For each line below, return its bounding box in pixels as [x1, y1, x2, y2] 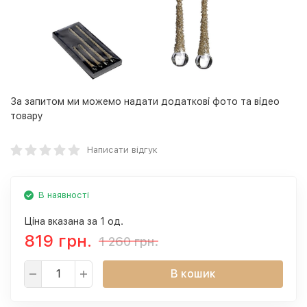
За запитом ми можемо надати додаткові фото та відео [10, 96, 280, 107]
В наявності [38, 190, 89, 200]
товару [10, 110, 43, 121]
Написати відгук [87, 145, 158, 155]
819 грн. [24, 231, 92, 251]
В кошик [170, 267, 216, 280]
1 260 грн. [99, 234, 158, 249]
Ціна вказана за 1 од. [24, 216, 123, 227]
